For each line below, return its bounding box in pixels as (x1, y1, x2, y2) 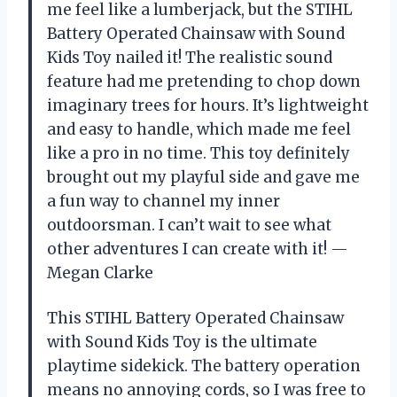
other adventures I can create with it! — (47, 238, 348, 259)
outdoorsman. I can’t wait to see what (47, 214, 331, 235)
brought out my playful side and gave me (47, 167, 360, 187)
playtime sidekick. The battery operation (47, 355, 361, 376)
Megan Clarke (47, 262, 153, 283)
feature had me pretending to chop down (47, 71, 361, 91)
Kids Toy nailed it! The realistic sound (47, 47, 332, 67)
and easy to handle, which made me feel (47, 119, 351, 139)
